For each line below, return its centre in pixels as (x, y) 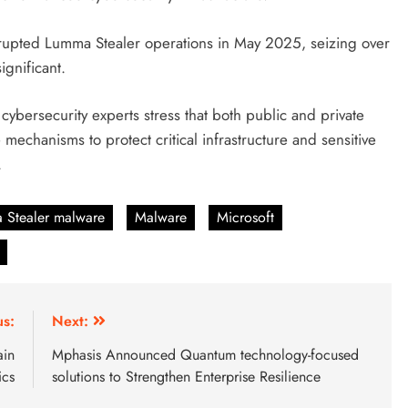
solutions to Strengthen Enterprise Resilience (186, 376)
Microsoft (245, 217)
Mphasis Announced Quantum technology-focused (205, 354)
